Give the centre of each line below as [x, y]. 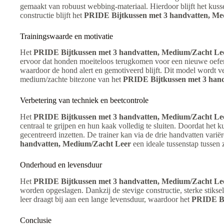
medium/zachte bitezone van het [71, 79]
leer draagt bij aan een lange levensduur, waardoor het [106, 199]
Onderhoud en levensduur [61, 165]
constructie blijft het [52, 15]
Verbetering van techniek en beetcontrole [84, 100]
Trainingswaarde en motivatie [66, 36]
